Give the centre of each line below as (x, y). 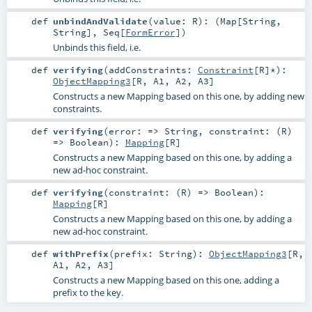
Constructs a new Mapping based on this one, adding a (166, 280)
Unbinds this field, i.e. (96, 47)
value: (172, 21)
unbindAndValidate (100, 21)
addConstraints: (153, 69)
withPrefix (80, 254)
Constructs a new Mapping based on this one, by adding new (178, 96)
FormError (150, 32)
